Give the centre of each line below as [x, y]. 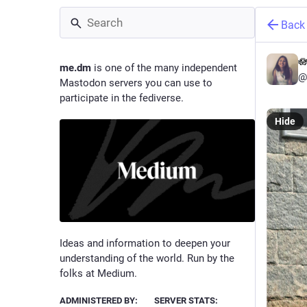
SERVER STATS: [186, 300]
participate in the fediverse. [122, 98]
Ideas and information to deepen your [145, 243]
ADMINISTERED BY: [99, 300]
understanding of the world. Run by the [147, 258]
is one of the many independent [164, 68]
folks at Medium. [98, 273]
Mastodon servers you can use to [136, 83]
